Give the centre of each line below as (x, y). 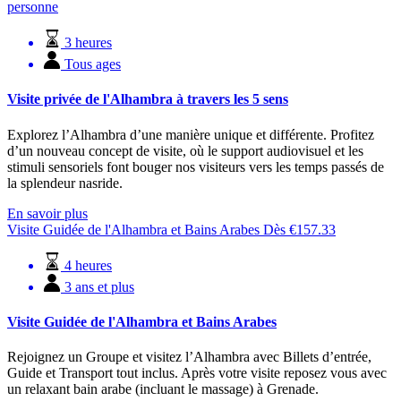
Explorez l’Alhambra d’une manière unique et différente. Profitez (191, 134)
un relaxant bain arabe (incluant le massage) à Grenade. (163, 389)
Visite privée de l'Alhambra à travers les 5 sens (148, 99)
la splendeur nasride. (65, 183)
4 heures (88, 265)
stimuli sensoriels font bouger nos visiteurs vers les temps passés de (196, 166)
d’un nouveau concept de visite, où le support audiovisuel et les (185, 150)
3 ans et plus (99, 286)
